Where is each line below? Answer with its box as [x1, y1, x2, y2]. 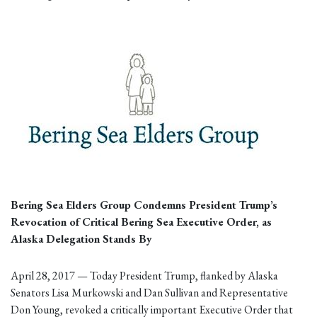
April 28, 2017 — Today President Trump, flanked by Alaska [11, 267, 278, 283]
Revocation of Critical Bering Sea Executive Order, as [11, 214, 272, 230]
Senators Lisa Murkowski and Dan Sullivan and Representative [11, 284, 288, 300]
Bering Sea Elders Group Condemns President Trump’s [11, 197, 277, 213]
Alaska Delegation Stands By [11, 231, 152, 247]
